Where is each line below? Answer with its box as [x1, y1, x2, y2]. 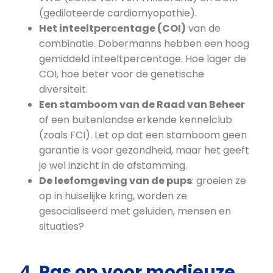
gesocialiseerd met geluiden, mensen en [39, 204, 231, 219]
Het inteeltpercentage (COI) [39, 21, 186, 36]
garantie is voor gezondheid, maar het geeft [39, 143, 249, 158]
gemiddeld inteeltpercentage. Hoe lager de [39, 52, 246, 66]
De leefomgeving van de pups [39, 174, 192, 188]
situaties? [39, 219, 84, 234]
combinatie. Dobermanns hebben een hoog [39, 37, 249, 51]
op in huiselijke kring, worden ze [39, 189, 187, 204]
